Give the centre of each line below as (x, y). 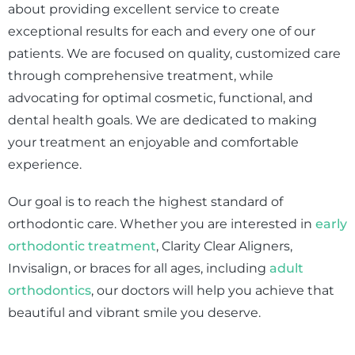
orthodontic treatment (82, 246)
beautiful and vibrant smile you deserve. (136, 313)
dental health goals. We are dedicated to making (162, 120)
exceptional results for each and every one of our (162, 31)
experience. (45, 164)
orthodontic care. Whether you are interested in (162, 224)
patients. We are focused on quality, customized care (174, 53)
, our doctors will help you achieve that (213, 291)
